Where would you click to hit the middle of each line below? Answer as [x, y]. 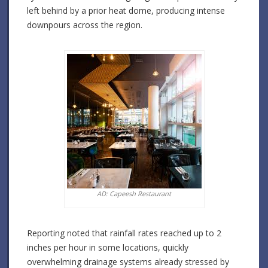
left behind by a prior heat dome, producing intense [126, 10]
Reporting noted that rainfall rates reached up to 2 [124, 233]
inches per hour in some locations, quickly [108, 247]
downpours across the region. [85, 25]
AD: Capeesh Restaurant [134, 193]
